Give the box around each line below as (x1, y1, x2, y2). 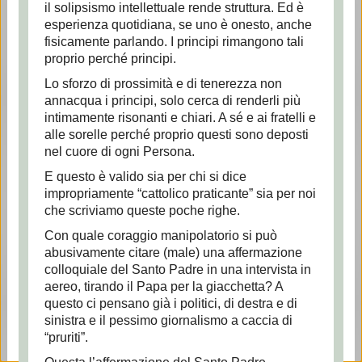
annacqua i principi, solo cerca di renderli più (44, 94, 301, 107)
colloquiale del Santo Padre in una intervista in (44, 263, 311, 276)
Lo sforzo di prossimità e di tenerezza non (44, 77, 282, 90)
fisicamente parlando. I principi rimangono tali (44, 35, 304, 48)
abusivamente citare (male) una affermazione (44, 246, 302, 259)
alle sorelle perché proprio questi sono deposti (44, 128, 309, 141)
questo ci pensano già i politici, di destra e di (44, 297, 297, 310)
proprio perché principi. (44, 52, 176, 65)
